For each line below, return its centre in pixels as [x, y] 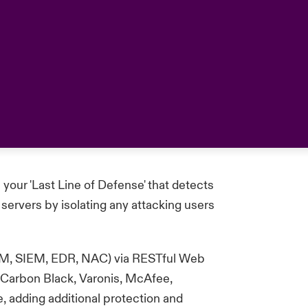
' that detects [179, 185]
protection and [142, 299]
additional [75, 299]
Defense [121, 185]
